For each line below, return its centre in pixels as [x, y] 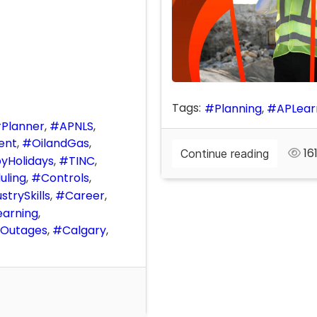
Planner [23, 126]
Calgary [84, 231]
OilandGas [60, 144]
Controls [65, 178]
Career [85, 195]
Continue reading [225, 154]
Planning [238, 108]
